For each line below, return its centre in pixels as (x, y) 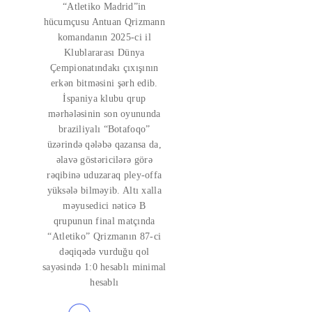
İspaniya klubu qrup (104, 99)
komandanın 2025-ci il (104, 37)
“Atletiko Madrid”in (104, 7)
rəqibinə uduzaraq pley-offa (104, 175)
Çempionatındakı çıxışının (104, 68)
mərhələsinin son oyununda (104, 114)
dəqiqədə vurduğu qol (104, 252)
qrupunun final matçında (104, 221)
